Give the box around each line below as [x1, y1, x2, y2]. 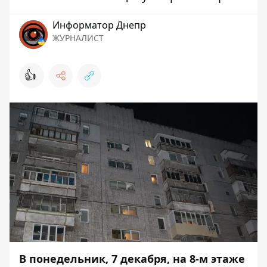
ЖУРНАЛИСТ [52, 32, 104, 44]
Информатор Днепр [52, 18, 146, 32]
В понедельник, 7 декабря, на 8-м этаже [19, 252, 245, 266]
